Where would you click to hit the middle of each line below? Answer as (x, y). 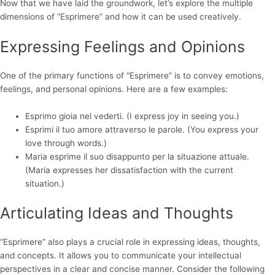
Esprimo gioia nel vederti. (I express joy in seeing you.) (133, 116)
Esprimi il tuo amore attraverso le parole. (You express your (142, 130)
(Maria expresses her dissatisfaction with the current (130, 170)
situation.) (45, 184)
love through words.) (66, 143)
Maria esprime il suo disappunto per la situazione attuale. (137, 157)
